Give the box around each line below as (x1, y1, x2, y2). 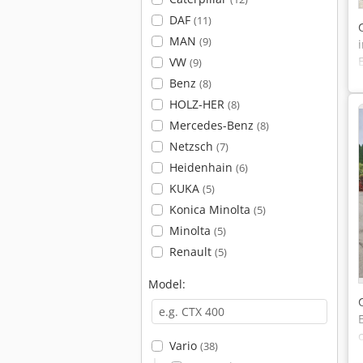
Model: (148, 276, 186, 292)
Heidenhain (169, 160, 236, 175)
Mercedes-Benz (169, 117, 257, 133)
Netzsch (169, 139, 216, 154)
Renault (169, 244, 215, 259)
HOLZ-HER (169, 96, 228, 112)
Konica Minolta (169, 202, 254, 217)
